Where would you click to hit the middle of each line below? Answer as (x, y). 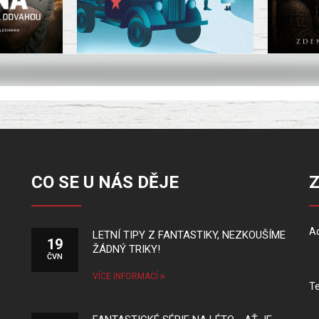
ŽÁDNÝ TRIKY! (126, 249)
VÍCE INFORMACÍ (126, 276)
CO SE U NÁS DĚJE (105, 182)
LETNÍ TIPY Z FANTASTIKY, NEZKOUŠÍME (189, 235)
